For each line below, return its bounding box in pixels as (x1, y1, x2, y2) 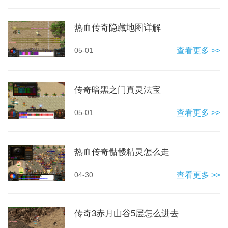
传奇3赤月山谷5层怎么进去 (74, 209, 179, 219)
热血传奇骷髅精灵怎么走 (74, 147, 170, 157)
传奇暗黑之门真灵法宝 (74, 84, 161, 95)
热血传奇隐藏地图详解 (74, 22, 161, 33)
